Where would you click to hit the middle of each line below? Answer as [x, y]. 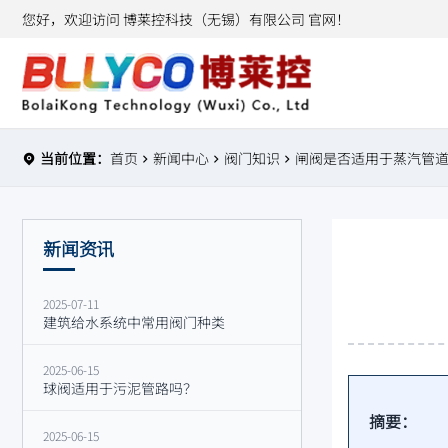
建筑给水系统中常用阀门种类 [134, 322]
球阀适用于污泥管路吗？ [120, 388]
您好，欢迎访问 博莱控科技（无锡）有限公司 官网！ [186, 19]
